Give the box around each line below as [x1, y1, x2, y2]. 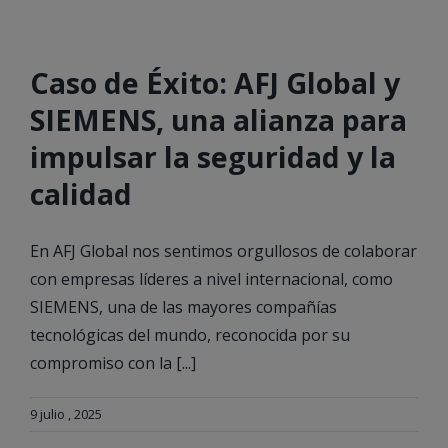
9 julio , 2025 [30, 405, 102, 424]
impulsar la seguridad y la [30, 137, 396, 177]
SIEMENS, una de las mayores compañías [30, 296, 337, 319]
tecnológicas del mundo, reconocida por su [30, 324, 350, 347]
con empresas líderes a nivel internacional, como [30, 268, 393, 291]
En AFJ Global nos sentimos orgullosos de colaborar [30, 240, 417, 263]
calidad [30, 174, 132, 214]
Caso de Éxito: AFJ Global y [30, 63, 400, 103]
